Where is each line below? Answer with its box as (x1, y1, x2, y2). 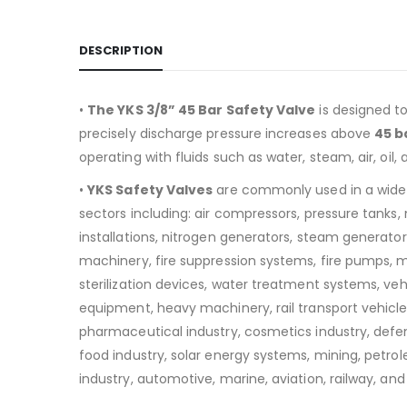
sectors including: (79, 203, 195, 223)
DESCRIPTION (79, 41, 163, 59)
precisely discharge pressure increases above (79, 124, 375, 143)
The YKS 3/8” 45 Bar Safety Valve (87, 100, 316, 119)
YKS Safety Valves (87, 180, 213, 199)
